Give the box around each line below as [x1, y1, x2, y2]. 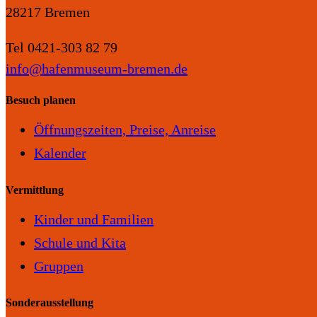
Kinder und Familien [34, 212, 154, 227]
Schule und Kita [34, 235, 126, 250]
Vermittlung [6, 183, 64, 196]
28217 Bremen [6, 4, 90, 20]
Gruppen [34, 258, 83, 274]
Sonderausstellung [6, 296, 93, 309]
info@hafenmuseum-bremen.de [6, 60, 188, 76]
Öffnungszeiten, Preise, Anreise [34, 122, 216, 138]
